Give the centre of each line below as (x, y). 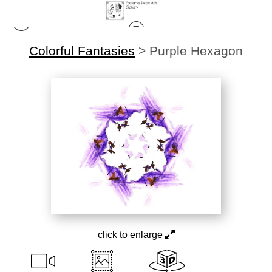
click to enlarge (131, 235)
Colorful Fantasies (82, 51)
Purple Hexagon (196, 51)
